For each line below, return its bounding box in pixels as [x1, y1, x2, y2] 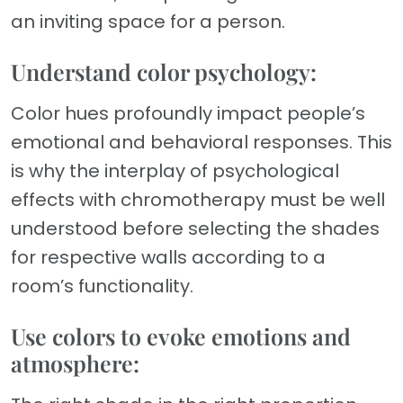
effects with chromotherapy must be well [11, 187, 385, 213]
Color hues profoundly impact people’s [11, 101, 365, 127]
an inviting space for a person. [11, 9, 285, 35]
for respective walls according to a [11, 245, 326, 271]
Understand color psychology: [11, 57, 317, 87]
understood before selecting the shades [11, 216, 380, 242]
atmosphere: [11, 348, 139, 379]
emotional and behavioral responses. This [11, 130, 392, 156]
